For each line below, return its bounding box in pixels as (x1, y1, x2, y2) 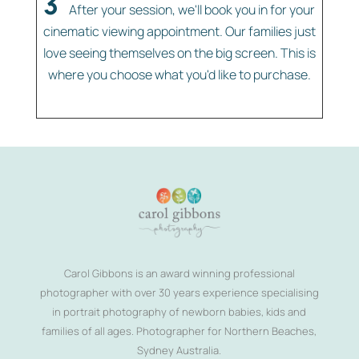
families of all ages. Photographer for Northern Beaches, (42, 324, 317, 339)
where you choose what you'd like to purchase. (47, 66, 311, 84)
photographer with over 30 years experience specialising (39, 285, 319, 301)
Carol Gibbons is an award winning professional (63, 266, 295, 281)
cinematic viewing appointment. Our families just (42, 22, 316, 41)
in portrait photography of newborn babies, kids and (52, 305, 307, 320)
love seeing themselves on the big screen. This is (42, 44, 316, 63)
